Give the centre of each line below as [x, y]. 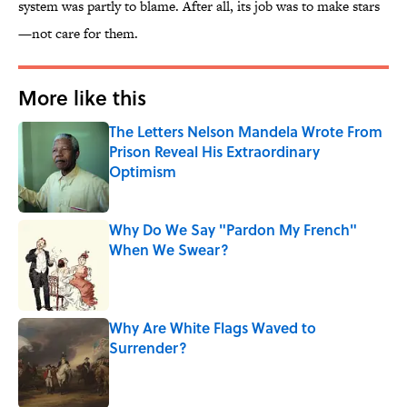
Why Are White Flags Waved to [213, 328]
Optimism [143, 172]
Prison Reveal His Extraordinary [214, 152]
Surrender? [148, 348]
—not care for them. [78, 34]
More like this [82, 98]
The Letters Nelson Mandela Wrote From [246, 132]
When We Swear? [169, 250]
